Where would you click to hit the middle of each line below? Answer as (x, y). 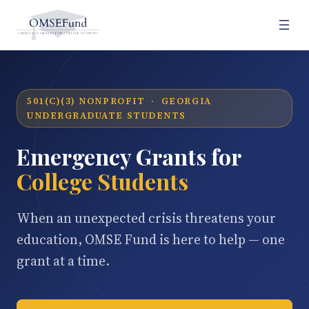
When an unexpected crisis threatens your (146, 218)
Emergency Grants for (129, 156)
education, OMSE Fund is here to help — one (151, 239)
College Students (102, 181)
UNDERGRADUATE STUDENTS (107, 116)
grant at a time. (63, 261)
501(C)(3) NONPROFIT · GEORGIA (119, 101)
